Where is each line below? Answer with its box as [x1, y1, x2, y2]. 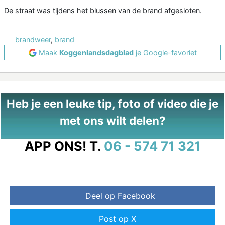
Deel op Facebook [85, 191, 155, 201]
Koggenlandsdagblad [59, 48, 134, 57]
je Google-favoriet [133, 48, 197, 57]
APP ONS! [24, 138, 86, 154]
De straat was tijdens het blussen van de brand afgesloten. [4, 6, 202, 15]
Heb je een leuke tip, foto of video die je [7, 97, 218, 111]
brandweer [15, 35, 51, 44]
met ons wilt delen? [59, 114, 166, 128]
